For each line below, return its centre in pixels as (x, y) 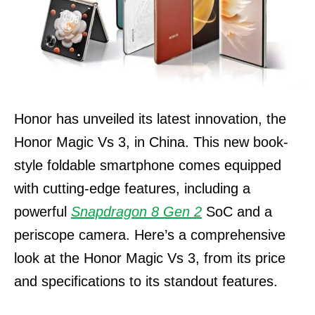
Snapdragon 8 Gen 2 (136, 212)
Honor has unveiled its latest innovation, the (150, 119)
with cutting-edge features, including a (132, 188)
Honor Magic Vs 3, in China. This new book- (151, 142)
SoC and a (237, 212)
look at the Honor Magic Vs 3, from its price (150, 258)
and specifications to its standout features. (146, 281)
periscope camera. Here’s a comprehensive (150, 235)
